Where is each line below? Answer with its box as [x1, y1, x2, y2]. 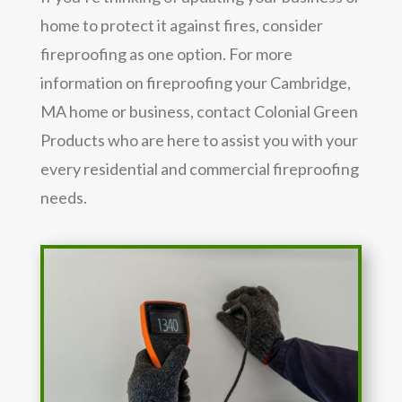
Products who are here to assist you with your [39, 129, 358, 150]
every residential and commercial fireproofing [39, 158, 359, 179]
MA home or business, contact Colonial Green [39, 100, 358, 121]
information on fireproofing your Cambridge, [39, 72, 351, 92]
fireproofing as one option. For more [39, 43, 293, 64]
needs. [39, 187, 87, 207]
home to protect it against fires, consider [39, 14, 323, 35]
